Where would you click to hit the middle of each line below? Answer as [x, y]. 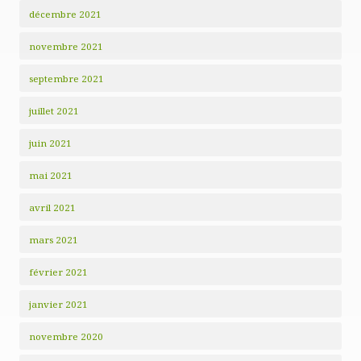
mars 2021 [54, 240]
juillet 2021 [54, 111]
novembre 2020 [66, 336]
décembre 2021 [65, 14]
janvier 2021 [58, 304]
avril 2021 [52, 207]
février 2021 [58, 272]
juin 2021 [50, 143]
